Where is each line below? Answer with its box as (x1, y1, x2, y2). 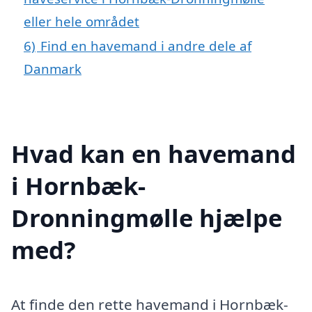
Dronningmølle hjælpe (11, 201, 282, 234)
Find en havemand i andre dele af (40, 36, 251, 54)
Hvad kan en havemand (11, 136, 296, 170)
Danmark (24, 59, 81, 77)
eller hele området (24, 12, 139, 30)
